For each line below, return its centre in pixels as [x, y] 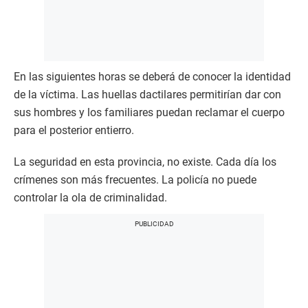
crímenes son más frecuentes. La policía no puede [135, 180]
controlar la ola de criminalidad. [90, 198]
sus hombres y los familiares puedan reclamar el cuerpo [149, 113]
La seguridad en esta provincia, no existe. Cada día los [145, 162]
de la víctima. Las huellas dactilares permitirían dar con [147, 95]
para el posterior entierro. [74, 131]
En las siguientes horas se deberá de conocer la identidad [152, 77]
